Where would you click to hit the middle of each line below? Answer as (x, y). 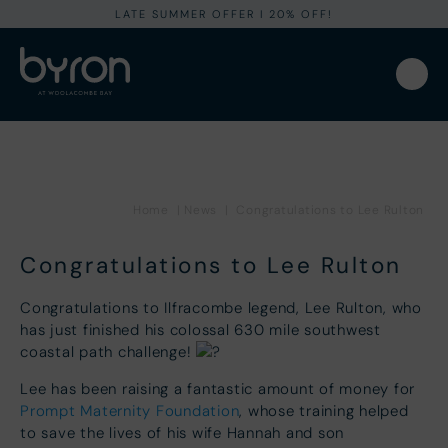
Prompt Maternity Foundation (130, 410)
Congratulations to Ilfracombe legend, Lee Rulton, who (221, 307)
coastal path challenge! (108, 351)
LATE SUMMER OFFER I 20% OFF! (224, 14)
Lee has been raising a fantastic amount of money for (217, 388)
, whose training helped (324, 410)
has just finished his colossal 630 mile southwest (200, 329)
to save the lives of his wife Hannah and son (182, 432)
